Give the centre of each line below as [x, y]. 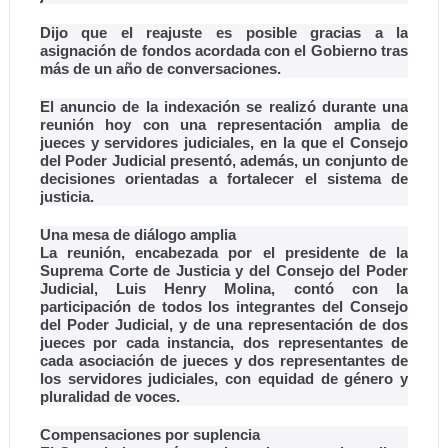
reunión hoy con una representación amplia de [224, 125]
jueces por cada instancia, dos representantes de [224, 343]
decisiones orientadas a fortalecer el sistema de [224, 179]
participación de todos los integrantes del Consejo [224, 307]
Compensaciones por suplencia [149, 435]
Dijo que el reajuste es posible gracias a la [224, 33]
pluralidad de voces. [109, 397]
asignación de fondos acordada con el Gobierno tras [224, 51]
